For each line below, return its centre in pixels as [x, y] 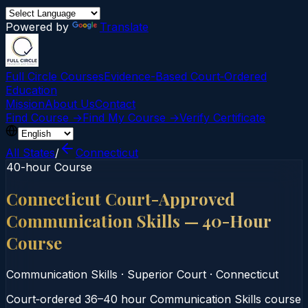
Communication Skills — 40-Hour [139, 220]
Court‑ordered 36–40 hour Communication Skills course [154, 299]
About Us [70, 104]
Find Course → [44, 118]
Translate [124, 27]
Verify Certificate [222, 118]
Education [31, 90]
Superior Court [167, 274]
